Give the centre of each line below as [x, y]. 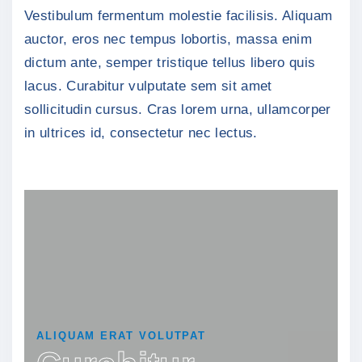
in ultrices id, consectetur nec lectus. [141, 133]
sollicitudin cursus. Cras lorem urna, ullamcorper [178, 110]
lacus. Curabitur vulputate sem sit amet [148, 86]
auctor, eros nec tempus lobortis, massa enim [168, 40]
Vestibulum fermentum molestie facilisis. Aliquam [179, 16]
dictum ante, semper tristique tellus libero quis [170, 63]
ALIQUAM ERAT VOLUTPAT [122, 335]
